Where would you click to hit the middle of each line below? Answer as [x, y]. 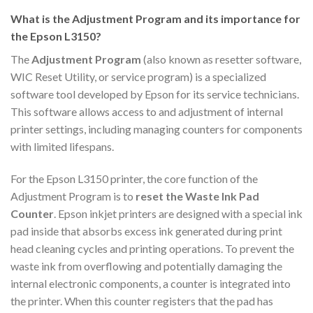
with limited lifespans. [62, 147]
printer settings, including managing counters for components [156, 129]
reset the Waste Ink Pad [197, 196]
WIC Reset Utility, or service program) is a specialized [138, 77]
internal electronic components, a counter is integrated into [151, 283]
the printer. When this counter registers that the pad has [142, 300]
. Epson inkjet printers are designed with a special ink [178, 213]
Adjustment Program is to [73, 196]
